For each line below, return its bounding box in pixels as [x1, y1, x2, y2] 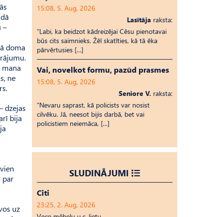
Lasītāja [127, 15, 151, 24]
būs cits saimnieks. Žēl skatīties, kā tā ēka [37, 36, 157, 45]
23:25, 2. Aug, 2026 [37, 200, 95, 209]
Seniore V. [119, 89, 151, 98]
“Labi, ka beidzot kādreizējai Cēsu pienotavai [37, 27, 167, 36]
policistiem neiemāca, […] [37, 119, 109, 128]
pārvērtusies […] [37, 45, 83, 54]
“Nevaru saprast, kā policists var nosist [37, 100, 150, 109]
